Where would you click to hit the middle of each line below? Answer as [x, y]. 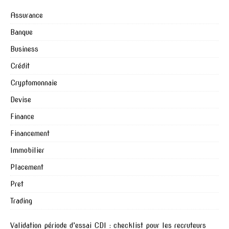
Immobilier [27, 151]
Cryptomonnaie [34, 83]
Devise [21, 100]
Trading [21, 201]
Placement [27, 167]
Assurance [27, 16]
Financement [30, 134]
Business [24, 49]
